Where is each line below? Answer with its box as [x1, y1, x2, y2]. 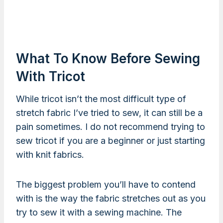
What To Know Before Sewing [16, 50, 200, 66]
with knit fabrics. [16, 149, 84, 160]
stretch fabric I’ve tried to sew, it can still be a [16, 107, 203, 118]
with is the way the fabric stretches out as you [16, 193, 206, 204]
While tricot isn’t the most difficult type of [16, 93, 186, 104]
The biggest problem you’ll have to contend [16, 179, 196, 190]
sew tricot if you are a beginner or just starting [16, 135, 205, 146]
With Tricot [16, 68, 85, 84]
